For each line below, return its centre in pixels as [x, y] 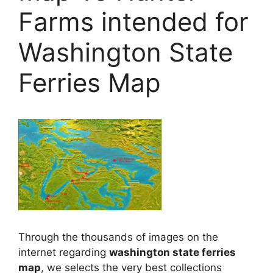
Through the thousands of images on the [118, 237]
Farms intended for [133, 21]
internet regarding [64, 253]
